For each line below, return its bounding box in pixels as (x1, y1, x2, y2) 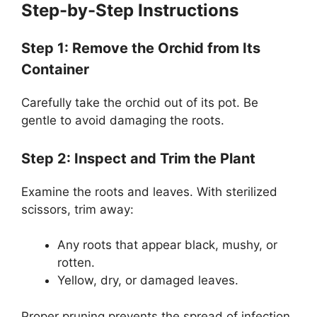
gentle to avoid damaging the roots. (21, 113, 224, 128)
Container (21, 61, 89, 79)
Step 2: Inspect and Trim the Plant (21, 149, 255, 167)
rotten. (57, 255, 95, 270)
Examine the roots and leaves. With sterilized (21, 184, 277, 199)
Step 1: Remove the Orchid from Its (21, 40, 260, 57)
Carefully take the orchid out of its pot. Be (21, 96, 258, 110)
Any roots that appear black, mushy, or (57, 238, 277, 253)
